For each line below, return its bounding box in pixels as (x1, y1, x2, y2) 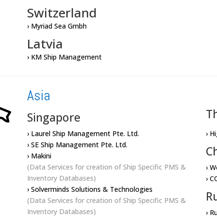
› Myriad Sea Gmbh (27, 21, 87, 31)
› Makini (27, 151, 51, 160)
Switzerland (27, 4, 97, 22)
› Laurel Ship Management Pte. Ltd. (27, 128, 139, 138)
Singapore (27, 109, 80, 125)
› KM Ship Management (27, 52, 102, 62)
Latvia (27, 35, 63, 53)
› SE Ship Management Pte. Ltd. (27, 139, 127, 149)
